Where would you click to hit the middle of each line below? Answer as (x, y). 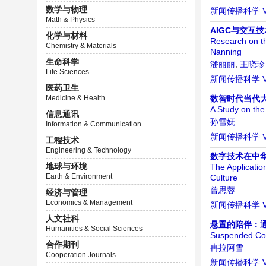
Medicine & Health (75, 98)
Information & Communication (94, 124)
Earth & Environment (79, 176)
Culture (224, 178)
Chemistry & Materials (81, 46)
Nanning (226, 52)
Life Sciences (67, 72)
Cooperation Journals (81, 255)
